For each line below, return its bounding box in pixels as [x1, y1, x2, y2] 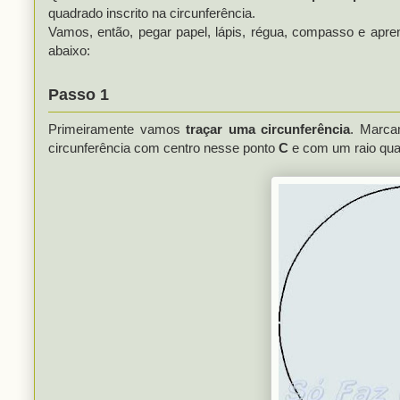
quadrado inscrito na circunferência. [48, 4, 255, 21]
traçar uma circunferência [186, 121, 350, 137]
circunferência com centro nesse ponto [48, 139, 279, 155]
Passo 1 [48, 85, 109, 104]
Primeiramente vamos [48, 121, 186, 137]
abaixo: [48, 42, 90, 58]
